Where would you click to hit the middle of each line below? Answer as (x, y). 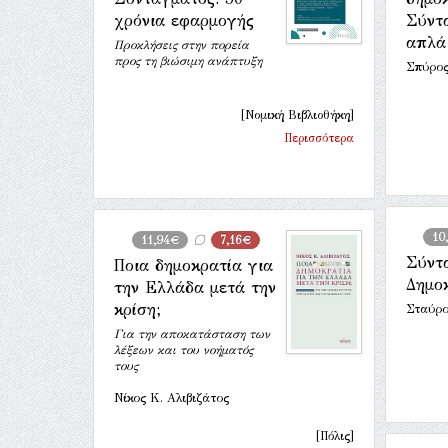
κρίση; (137, 309)
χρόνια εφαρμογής (184, 20)
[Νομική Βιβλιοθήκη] (297, 115)
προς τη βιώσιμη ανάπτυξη (188, 61)
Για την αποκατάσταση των (192, 334)
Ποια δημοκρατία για (193, 265)
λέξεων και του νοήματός (183, 350)
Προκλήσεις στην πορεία (181, 45)
